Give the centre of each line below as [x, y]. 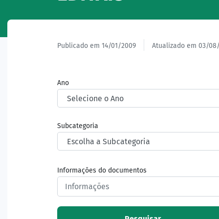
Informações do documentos [102, 170]
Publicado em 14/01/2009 [97, 46]
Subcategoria [78, 126]
